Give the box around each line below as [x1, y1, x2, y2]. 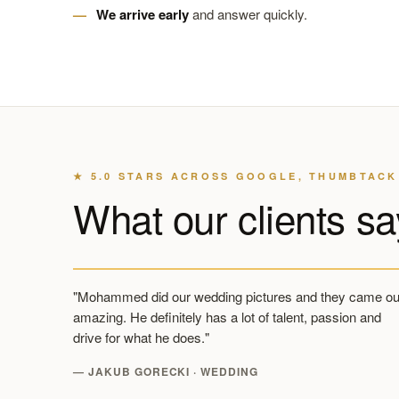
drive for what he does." [73, 328, 209, 346]
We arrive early [96, 4, 189, 24]
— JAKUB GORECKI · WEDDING [73, 363, 258, 379]
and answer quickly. [189, 4, 307, 23]
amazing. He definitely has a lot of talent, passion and [73, 307, 381, 326]
